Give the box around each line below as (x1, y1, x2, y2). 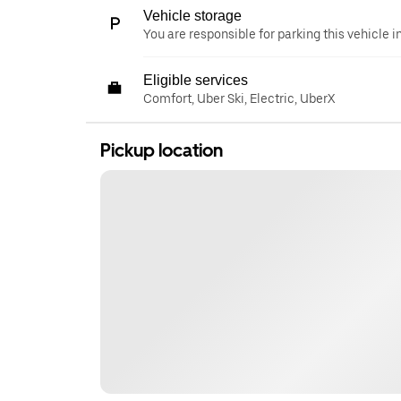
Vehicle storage (143, 8, 242, 23)
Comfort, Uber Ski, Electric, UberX (143, 91, 335, 106)
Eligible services (143, 73, 248, 88)
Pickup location (100, 140, 223, 161)
